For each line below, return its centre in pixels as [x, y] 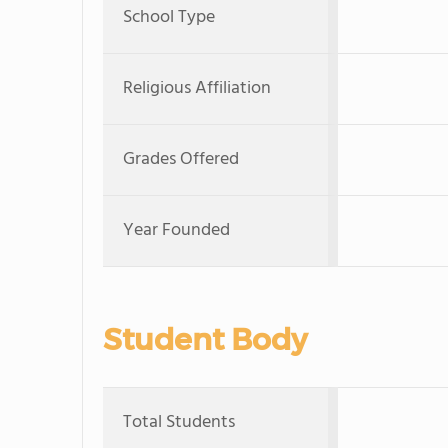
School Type [169, 17]
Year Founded [176, 230]
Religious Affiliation [197, 88]
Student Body [205, 339]
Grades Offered [181, 159]
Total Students [179, 422]
